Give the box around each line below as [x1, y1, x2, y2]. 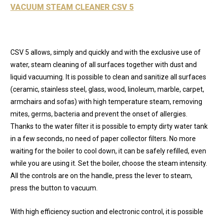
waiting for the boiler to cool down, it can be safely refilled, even [10, 147, 206, 155]
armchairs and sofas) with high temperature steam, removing [10, 98, 202, 106]
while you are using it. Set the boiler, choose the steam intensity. [10, 159, 207, 168]
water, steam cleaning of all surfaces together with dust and [10, 61, 197, 69]
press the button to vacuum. [10, 184, 98, 192]
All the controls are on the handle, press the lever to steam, [10, 172, 192, 180]
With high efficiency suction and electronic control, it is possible [10, 207, 203, 216]
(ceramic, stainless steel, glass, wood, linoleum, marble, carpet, [10, 85, 204, 94]
